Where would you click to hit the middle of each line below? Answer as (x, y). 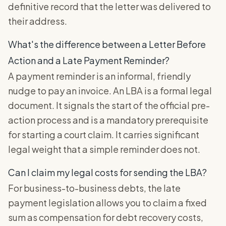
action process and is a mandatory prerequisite (108, 120)
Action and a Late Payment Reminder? (89, 60)
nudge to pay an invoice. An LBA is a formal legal (110, 90)
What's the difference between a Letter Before (107, 44)
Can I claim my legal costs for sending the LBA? (107, 172)
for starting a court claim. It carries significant (104, 134)
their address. (38, 21)
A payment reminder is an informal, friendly (99, 76)
